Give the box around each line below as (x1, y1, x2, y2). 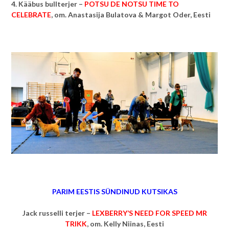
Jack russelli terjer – (22, 208, 92, 217)
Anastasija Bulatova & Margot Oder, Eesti (68, 10, 211, 19)
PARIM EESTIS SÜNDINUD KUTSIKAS (52, 187, 177, 196)
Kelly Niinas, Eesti (104, 219, 164, 228)
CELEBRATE (11, 10, 51, 19)
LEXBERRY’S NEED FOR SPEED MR (91, 208, 207, 217)
